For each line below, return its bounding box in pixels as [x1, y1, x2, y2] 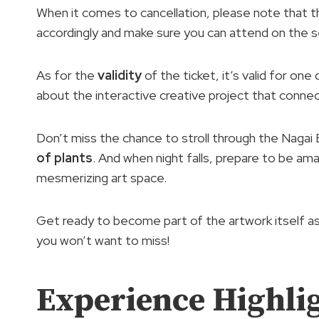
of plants [36, 149, 93, 166]
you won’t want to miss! [36, 231, 169, 249]
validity [98, 66, 142, 83]
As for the [36, 66, 98, 83]
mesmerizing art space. [36, 169, 167, 186]
